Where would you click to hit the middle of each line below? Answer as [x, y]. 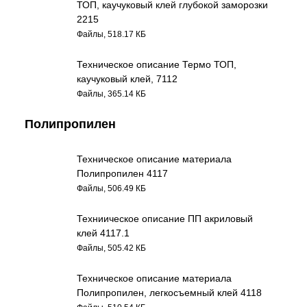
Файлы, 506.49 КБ [112, 188]
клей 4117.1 [103, 233]
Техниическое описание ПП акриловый [165, 219]
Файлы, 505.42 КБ [112, 248]
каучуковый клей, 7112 [127, 79]
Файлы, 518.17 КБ [112, 34]
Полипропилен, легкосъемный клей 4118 [170, 293]
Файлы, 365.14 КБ [112, 94]
